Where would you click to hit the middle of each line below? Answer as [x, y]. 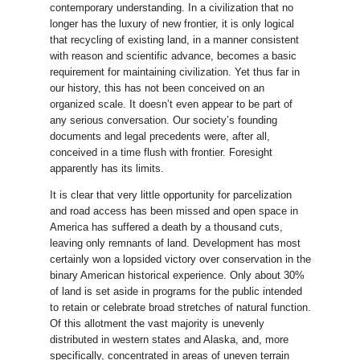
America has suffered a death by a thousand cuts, [166, 227]
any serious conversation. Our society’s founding [163, 120]
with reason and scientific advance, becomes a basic [173, 55]
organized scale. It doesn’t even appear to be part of [171, 104]
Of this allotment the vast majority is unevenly [157, 323]
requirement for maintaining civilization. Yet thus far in [174, 72]
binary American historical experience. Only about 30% [177, 275]
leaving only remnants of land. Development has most [175, 243]
